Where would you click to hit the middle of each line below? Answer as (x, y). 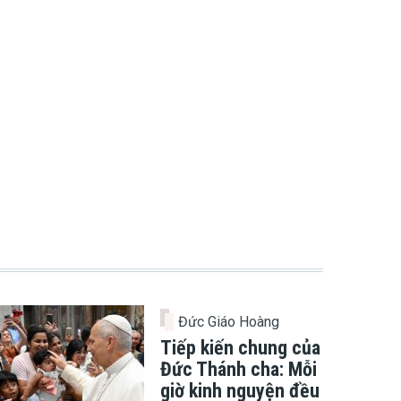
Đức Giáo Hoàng (229, 322)
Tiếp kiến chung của (240, 348)
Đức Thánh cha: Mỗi (238, 370)
